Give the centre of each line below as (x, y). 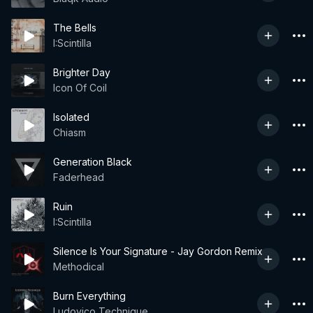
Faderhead (79, 177)
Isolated (71, 117)
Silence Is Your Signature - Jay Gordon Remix (158, 251)
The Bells (75, 28)
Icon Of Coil (80, 88)
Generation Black (93, 162)
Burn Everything (89, 296)
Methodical (79, 267)
